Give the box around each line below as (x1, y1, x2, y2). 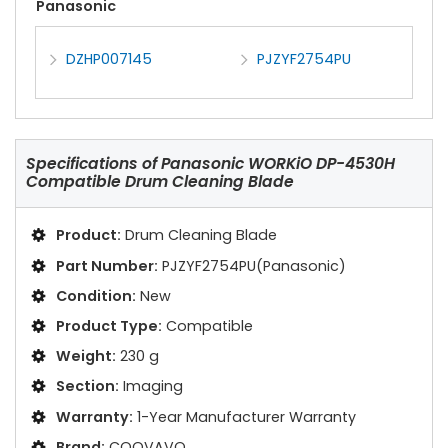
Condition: (56, 285, 136, 306)
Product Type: (56, 315, 162, 336)
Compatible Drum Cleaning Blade (26, 171, 294, 193)
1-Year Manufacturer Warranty (137, 406, 356, 427)
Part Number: (56, 255, 158, 276)
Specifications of (26, 153, 157, 175)
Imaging (123, 376, 183, 397)
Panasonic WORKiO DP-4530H (157, 153, 395, 175)
